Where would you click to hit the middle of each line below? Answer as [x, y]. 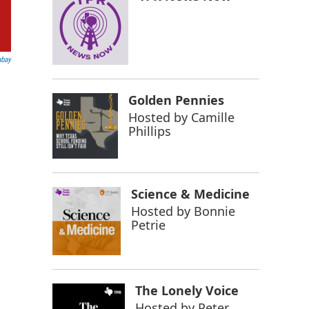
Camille [212, 117]
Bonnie [215, 211]
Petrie [149, 225]
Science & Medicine [191, 193]
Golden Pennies [176, 100]
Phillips [149, 131]
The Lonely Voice [187, 290]
